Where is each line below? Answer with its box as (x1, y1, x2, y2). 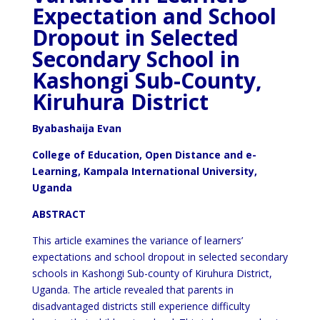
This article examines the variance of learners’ (31, 234, 243, 247)
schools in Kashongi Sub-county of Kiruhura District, (31, 266, 272, 280)
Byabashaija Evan (31, 121, 121, 135)
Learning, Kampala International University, (31, 164, 257, 178)
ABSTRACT (31, 207, 86, 221)
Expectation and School (31, 1, 276, 31)
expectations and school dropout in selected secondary (31, 250, 288, 264)
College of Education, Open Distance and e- (31, 148, 256, 161)
